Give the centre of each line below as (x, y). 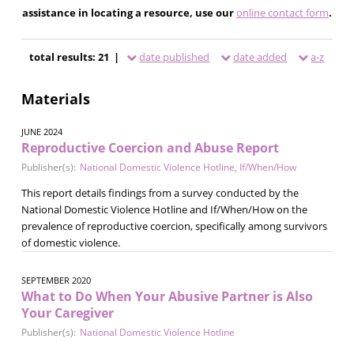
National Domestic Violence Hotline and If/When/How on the (164, 209)
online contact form (282, 12)
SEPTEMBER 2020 (56, 280)
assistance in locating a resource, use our (129, 12)
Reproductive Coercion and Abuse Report (150, 147)
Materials (55, 98)
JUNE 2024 (41, 131)
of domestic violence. (70, 242)
